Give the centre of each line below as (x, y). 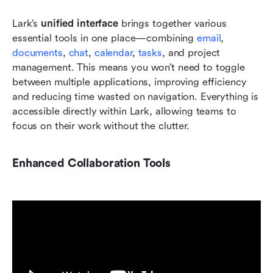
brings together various (172, 24)
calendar (113, 53)
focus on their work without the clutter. (101, 126)
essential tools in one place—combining (105, 38)
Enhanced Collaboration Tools (91, 164)
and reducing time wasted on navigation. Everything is (136, 97)
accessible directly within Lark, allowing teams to (124, 112)
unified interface (80, 24)
